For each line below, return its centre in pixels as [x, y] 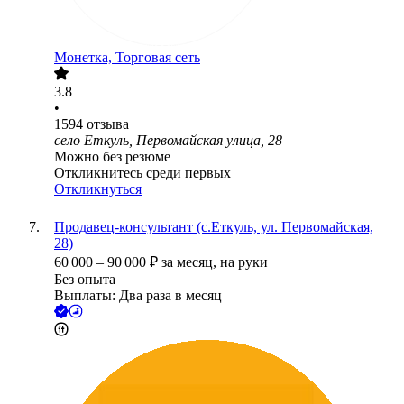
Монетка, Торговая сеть [127, 58]
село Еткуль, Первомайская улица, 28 [168, 141]
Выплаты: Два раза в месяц [138, 296]
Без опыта [85, 280]
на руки [244, 262]
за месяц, [191, 262]
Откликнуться [98, 189]
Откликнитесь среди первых [142, 173]
